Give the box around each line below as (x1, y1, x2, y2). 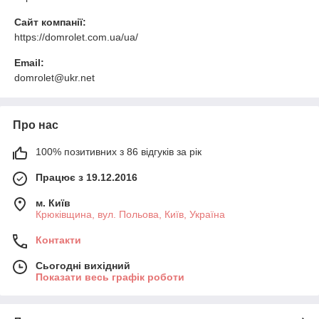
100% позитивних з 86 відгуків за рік (36, 145, 202, 157)
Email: (14, 56, 44, 68)
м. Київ (36, 197, 70, 209)
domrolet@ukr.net (14, 71, 95, 83)
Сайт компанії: (14, 16, 86, 28)
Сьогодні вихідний (36, 259, 130, 271)
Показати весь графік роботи (36, 271, 184, 283)
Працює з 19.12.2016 (36, 171, 137, 183)
